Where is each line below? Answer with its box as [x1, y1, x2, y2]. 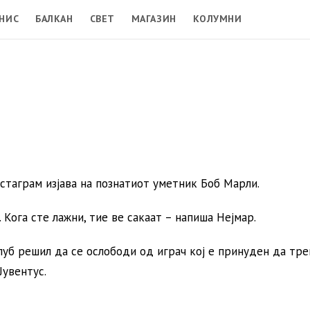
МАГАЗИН [131, 12, 176, 25]
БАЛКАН [35, 12, 73, 25]
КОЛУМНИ [192, 12, 242, 25]
